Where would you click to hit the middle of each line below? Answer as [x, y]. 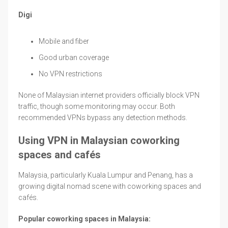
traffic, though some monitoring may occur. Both [97, 106]
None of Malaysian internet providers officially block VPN [109, 95]
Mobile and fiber [64, 41]
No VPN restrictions [70, 74]
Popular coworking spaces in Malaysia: [84, 219]
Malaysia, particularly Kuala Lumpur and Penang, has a [106, 175]
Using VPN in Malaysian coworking [99, 140]
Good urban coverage [74, 57]
